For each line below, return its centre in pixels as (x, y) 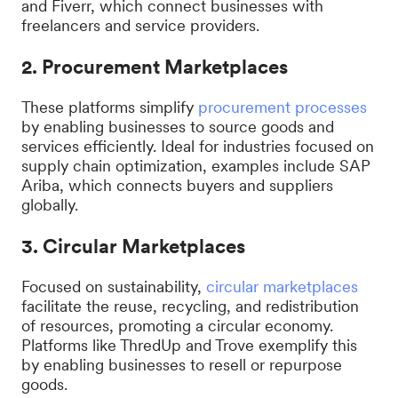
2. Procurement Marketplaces (155, 67)
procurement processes (283, 107)
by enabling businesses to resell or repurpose (182, 365)
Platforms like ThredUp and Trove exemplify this (189, 345)
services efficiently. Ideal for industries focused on (198, 146)
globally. (50, 205)
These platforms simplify (110, 107)
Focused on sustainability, (114, 287)
